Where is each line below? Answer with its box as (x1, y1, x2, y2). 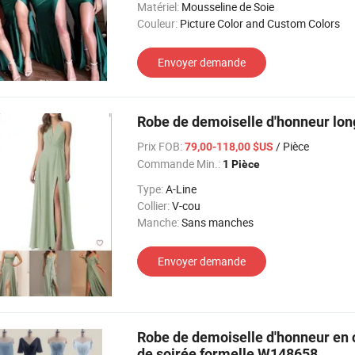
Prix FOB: (137, 139, 182, 154)
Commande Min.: (137, 156, 220, 171)
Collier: (137, 198, 170, 213)
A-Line (166, 181, 197, 197)
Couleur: (137, 16, 177, 31)
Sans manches (181, 215, 254, 230)
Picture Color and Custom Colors (180, 16, 340, 31)
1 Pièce (223, 158, 260, 170)
